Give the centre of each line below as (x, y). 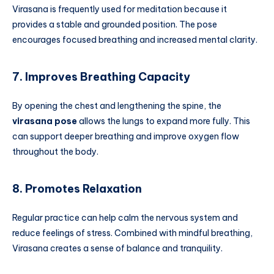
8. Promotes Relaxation (77, 188)
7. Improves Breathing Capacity (101, 76)
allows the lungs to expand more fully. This (164, 121)
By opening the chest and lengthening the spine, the (117, 106)
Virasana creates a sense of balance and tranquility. (117, 249)
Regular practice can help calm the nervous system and (125, 218)
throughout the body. (55, 152)
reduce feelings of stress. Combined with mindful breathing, (132, 233)
